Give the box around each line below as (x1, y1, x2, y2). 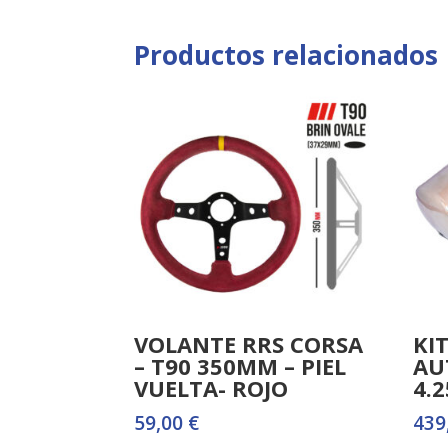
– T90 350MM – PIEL (134, 350, 347, 381)
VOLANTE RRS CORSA (134, 328, 364, 359)
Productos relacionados (134, 36, 439, 73)
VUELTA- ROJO (134, 372, 289, 403)
